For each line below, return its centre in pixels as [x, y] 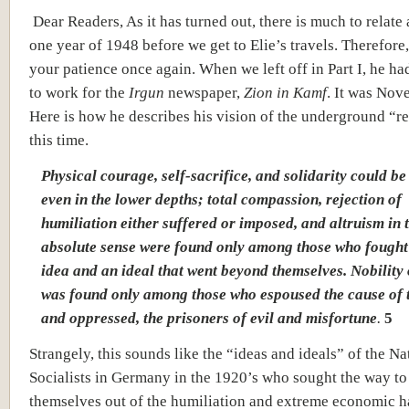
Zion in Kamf [285, 92]
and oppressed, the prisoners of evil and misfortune [209, 318]
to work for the [79, 92]
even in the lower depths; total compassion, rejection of [221, 199]
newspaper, [206, 92]
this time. [59, 140]
